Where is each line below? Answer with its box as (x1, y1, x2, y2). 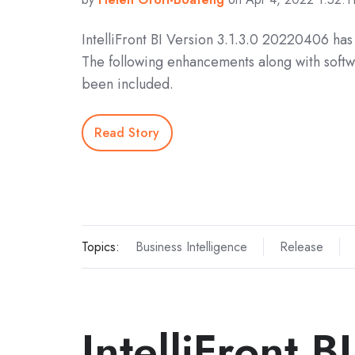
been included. (82, 74, 174, 95)
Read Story (94, 123, 160, 142)
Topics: (82, 237, 120, 256)
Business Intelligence (135, 237, 247, 256)
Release (279, 237, 323, 256)
